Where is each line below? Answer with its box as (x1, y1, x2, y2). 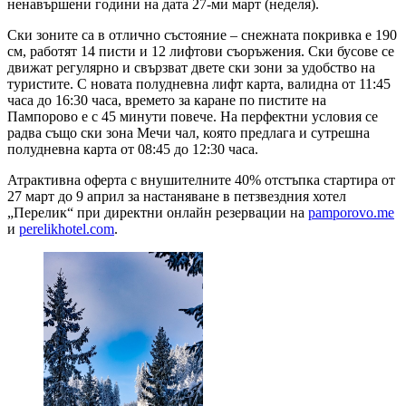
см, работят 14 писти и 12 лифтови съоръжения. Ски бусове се (7, 43, 394, 59)
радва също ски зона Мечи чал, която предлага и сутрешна (7, 124, 370, 140)
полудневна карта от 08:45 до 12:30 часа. (7, 140, 258, 157)
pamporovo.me (308, 204, 394, 220)
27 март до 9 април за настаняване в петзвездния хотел (7, 188, 346, 204)
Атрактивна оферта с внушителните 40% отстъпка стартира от (7, 171, 395, 188)
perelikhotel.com (19, 220, 114, 237)
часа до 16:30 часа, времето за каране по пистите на (7, 92, 326, 108)
